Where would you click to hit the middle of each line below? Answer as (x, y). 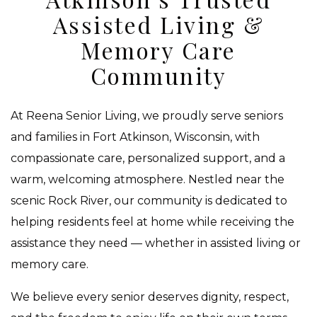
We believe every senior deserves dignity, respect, (150, 297)
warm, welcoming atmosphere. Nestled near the (148, 180)
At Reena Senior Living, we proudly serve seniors (147, 116)
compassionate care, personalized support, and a (148, 158)
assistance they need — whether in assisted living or (156, 243)
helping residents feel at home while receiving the (152, 222)
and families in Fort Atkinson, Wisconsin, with (135, 137)
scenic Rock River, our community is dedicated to (149, 201)
